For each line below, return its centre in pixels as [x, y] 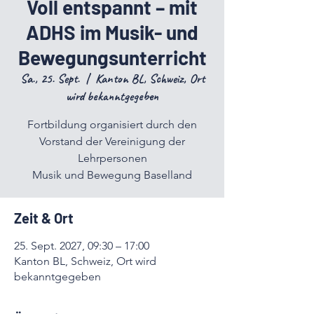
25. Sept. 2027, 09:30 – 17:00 [82, 246]
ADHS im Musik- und [112, 32]
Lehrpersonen [112, 158]
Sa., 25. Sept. [50, 78]
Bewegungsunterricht [112, 57]
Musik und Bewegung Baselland [112, 175]
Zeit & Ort [44, 218]
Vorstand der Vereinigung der [112, 141]
